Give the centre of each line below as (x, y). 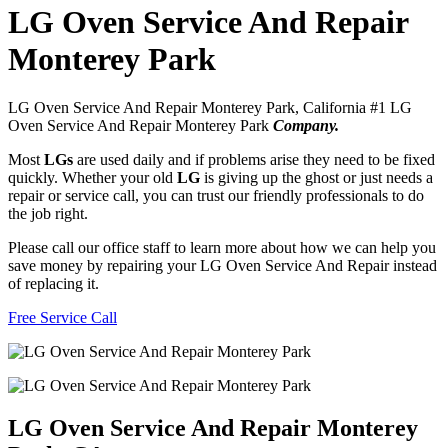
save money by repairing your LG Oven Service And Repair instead (222, 266)
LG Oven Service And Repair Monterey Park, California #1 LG (210, 108)
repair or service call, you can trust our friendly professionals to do (216, 196)
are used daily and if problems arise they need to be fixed (256, 160)
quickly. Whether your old (92, 178)
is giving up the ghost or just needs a (318, 178)
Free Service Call (62, 318)
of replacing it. (53, 284)
